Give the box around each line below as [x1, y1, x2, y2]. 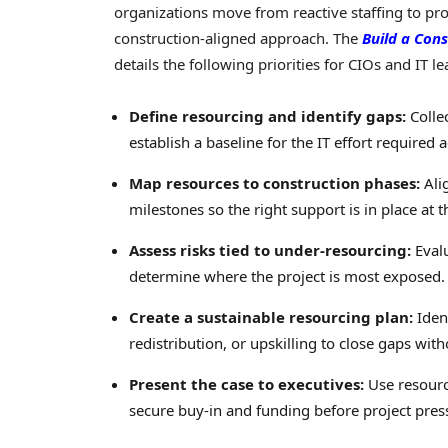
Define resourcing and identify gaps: [129, 106, 406, 127]
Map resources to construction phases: [129, 173, 420, 194]
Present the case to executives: [129, 374, 364, 395]
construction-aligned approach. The [114, 28, 362, 49]
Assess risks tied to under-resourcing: [129, 240, 411, 261]
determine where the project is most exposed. [129, 266, 445, 287]
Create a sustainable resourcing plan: [129, 307, 413, 328]
